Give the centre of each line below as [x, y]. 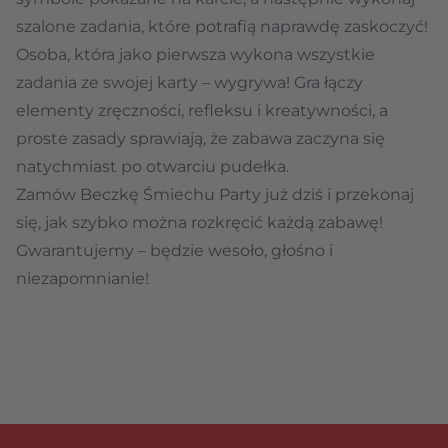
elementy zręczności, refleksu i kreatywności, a [202, 110]
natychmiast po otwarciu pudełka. [152, 166]
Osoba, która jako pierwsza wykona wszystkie [195, 54]
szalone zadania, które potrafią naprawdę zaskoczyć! [222, 26]
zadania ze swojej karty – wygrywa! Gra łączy [189, 82]
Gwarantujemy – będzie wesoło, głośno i [174, 250]
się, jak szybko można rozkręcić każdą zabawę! [199, 222]
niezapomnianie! [82, 278]
